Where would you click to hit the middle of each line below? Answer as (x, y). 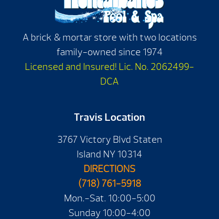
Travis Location (109, 118)
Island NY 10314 (109, 154)
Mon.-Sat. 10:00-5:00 (109, 198)
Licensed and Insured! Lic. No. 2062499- (109, 67)
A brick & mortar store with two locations (109, 37)
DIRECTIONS (109, 169)
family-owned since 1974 (109, 52)
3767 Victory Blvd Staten (109, 140)
